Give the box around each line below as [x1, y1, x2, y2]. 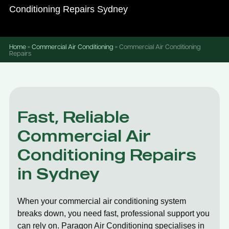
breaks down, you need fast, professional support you [17, 209, 210, 218]
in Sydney [17, 164, 100, 183]
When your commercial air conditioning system [17, 197, 186, 205]
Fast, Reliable [17, 107, 129, 126]
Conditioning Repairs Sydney [9, 4, 128, 14]
